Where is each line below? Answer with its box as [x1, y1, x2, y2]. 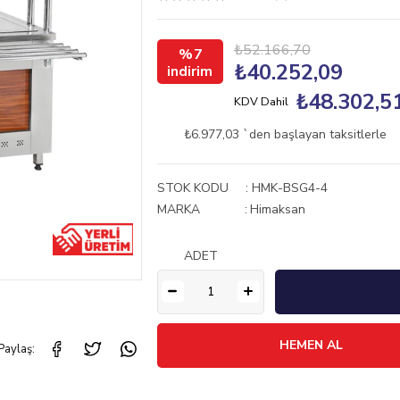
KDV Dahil [233, 94, 288, 111]
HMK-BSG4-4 [251, 179, 328, 196]
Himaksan [249, 200, 305, 218]
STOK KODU [156, 179, 229, 196]
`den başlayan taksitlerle [242, 126, 387, 144]
